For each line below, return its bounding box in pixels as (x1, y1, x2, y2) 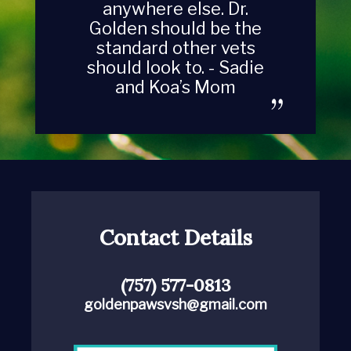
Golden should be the (89, 18, 262, 38)
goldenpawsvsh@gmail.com (84, 296, 267, 313)
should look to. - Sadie (87, 57, 264, 78)
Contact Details (99, 224, 252, 251)
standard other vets (96, 38, 255, 58)
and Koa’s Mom (115, 77, 236, 97)
